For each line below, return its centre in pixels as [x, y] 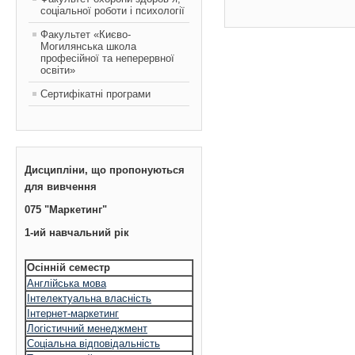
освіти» [58, 70]
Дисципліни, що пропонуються [105, 170]
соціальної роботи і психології [113, 11]
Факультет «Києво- [86, 34]
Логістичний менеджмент [87, 328]
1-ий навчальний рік [77, 233]
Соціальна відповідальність [94, 344]
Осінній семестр [69, 267]
